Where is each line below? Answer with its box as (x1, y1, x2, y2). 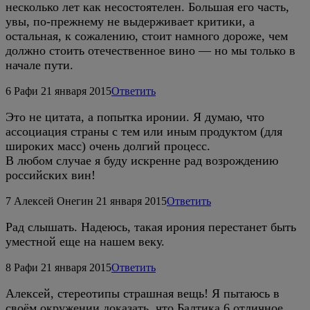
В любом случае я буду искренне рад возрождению (6, 153, 278, 167)
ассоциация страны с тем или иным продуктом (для (6, 124, 282, 138)
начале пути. (6, 57, 73, 72)
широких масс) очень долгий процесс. (6, 138, 210, 153)
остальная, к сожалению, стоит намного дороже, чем (6, 28, 288, 43)
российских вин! (6, 167, 95, 182)
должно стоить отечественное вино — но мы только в (6, 43, 295, 57)
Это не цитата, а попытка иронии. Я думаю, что (6, 109, 264, 124)
